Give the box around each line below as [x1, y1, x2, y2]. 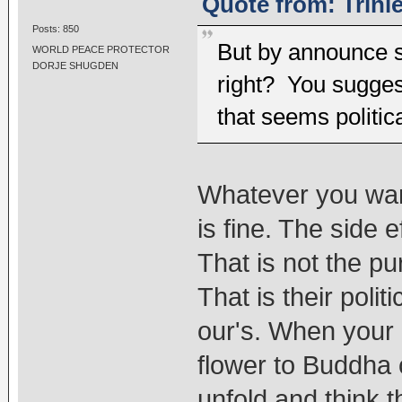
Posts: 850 [31, 23, 79, 35]
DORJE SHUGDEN [31, 60, 118, 72]
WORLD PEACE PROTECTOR [31, 44, 170, 56]
